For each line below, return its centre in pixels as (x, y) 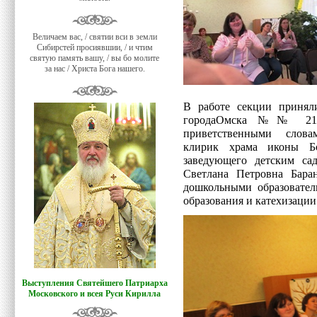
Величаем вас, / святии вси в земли (95, 37)
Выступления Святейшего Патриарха (95, 283)
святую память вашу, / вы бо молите (95, 58)
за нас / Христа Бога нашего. (95, 69)
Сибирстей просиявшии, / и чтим (95, 47)
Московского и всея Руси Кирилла (95, 294)
